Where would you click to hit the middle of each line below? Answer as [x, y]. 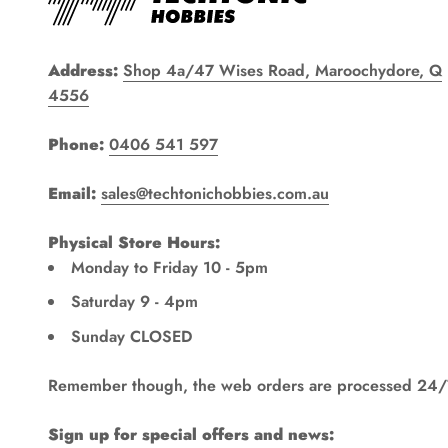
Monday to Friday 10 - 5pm [169, 267]
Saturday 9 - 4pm [134, 302]
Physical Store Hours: [134, 242]
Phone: [76, 144]
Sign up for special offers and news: [191, 434]
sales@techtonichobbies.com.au [215, 193]
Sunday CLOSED [131, 336]
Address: [83, 70]
